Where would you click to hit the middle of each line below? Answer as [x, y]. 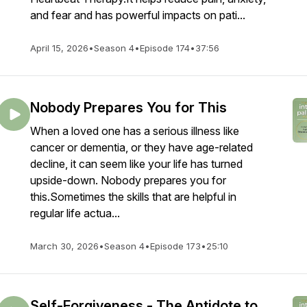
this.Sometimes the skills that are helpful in [133, 197]
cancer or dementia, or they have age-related [142, 147]
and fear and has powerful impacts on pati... [138, 15]
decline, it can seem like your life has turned [136, 164]
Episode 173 [175, 246]
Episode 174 [165, 48]
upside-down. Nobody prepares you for [128, 180]
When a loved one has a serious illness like [135, 131]
